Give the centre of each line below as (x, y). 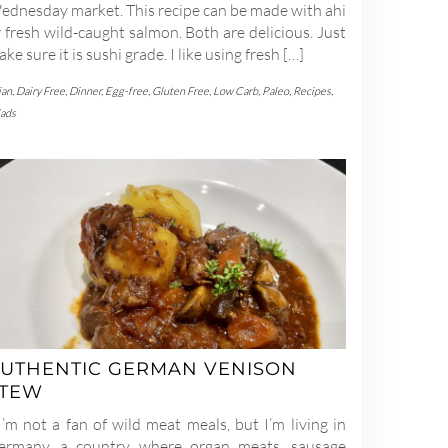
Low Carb (235, 91)
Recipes (312, 91)
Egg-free (126, 91)
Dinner (85, 91)
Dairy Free (40, 91)
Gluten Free (180, 91)
